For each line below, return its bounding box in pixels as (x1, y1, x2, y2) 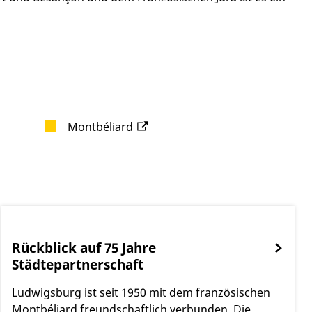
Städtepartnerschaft (11, 255, 143, 274)
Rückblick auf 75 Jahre (11, 238, 156, 258)
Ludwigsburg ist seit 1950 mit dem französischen (11, 285, 270, 301)
